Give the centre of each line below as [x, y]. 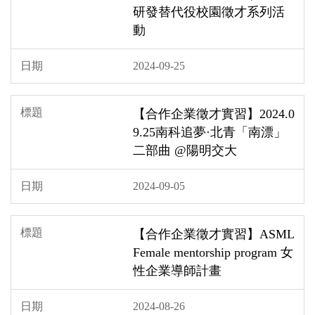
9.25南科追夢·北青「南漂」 [210, 132]
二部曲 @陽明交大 [185, 150]
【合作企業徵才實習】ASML [213, 234]
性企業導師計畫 [177, 270]
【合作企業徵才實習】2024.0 [214, 114]
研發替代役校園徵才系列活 [209, 12]
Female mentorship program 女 [213, 252]
